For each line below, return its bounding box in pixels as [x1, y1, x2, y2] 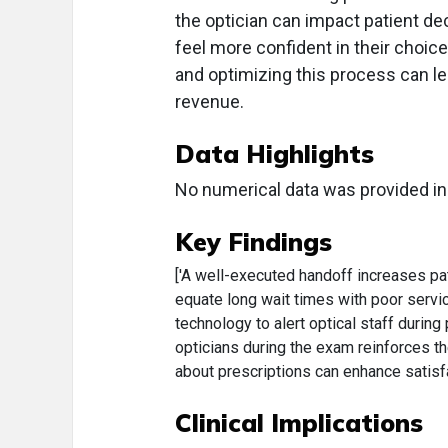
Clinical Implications [175, 407, 423, 438]
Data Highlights [175, 138, 374, 169]
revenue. [175, 91, 244, 112]
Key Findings [175, 226, 332, 257]
